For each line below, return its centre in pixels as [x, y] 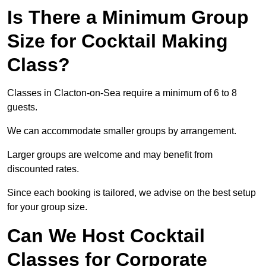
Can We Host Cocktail [106, 236]
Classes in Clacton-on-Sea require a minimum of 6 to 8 [122, 93]
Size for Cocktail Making [118, 41]
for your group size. [47, 207]
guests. [22, 107]
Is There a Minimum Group [128, 18]
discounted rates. [44, 169]
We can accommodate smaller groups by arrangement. [123, 131]
